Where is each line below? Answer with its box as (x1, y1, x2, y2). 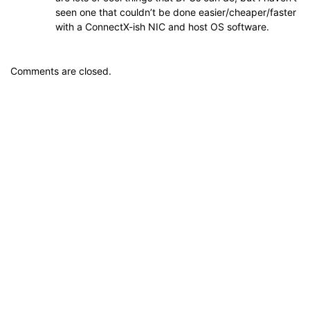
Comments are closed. (10, 64, 111, 77)
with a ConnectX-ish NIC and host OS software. (55, 20, 269, 33)
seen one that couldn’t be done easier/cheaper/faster (55, 6, 296, 18)
